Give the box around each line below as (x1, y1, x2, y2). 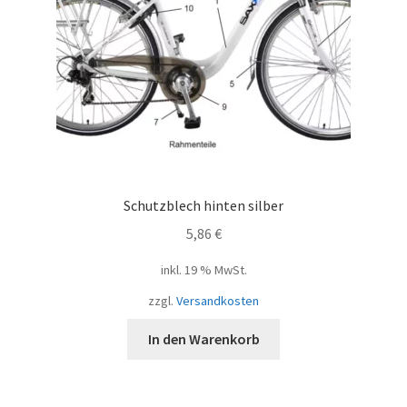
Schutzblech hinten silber (124, 196, 283, 215)
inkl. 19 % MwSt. (160, 261, 247, 278)
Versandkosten (176, 293, 259, 310)
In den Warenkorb (147, 329, 260, 348)
